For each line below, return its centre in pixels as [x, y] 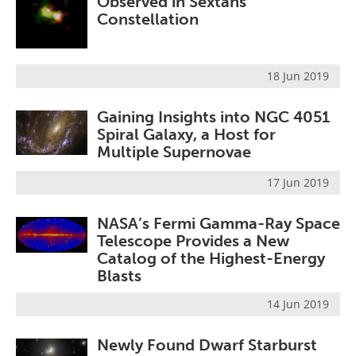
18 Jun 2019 [298, 76]
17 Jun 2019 [298, 182]
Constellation [148, 19]
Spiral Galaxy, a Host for [186, 135]
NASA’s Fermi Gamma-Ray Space [219, 223]
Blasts [119, 275]
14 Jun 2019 [298, 304]
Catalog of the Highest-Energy [211, 258]
